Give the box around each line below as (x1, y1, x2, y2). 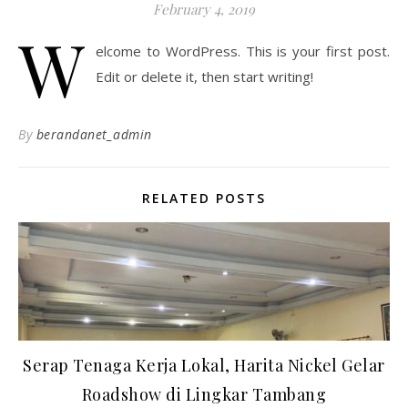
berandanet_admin (36, 126, 152, 143)
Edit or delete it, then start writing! (96, 67, 313, 86)
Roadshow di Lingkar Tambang (81, 383, 327, 405)
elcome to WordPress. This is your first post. (96, 42, 390, 60)
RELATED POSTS (142, 189, 266, 207)
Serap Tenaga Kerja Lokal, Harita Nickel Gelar (23, 354, 385, 376)
